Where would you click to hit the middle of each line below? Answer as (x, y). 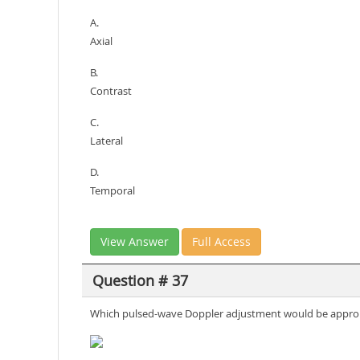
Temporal (112, 190)
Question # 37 (140, 280)
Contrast (111, 91)
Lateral (106, 141)
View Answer (135, 241)
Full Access (221, 241)
